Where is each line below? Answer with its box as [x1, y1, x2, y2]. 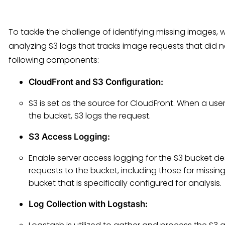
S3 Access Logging [29, 132, 107, 142]
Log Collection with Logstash [29, 199, 145, 209]
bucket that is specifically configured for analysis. [29, 177, 221, 189]
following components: [9, 54, 99, 66]
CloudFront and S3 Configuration [29, 77, 161, 87]
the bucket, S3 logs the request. [29, 110, 151, 122]
